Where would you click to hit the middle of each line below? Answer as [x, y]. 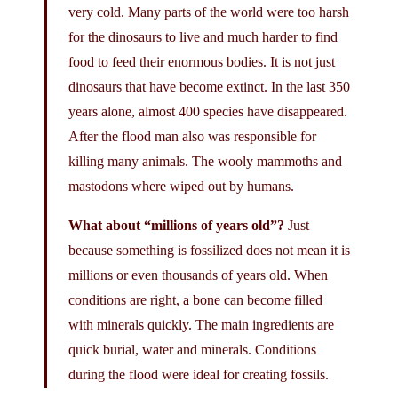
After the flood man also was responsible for [192, 136]
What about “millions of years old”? [176, 225]
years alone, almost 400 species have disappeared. [208, 111]
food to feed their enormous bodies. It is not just [202, 61]
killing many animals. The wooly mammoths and [205, 161]
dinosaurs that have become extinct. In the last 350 [209, 86]
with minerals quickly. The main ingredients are [201, 324]
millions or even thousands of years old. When [198, 275]
